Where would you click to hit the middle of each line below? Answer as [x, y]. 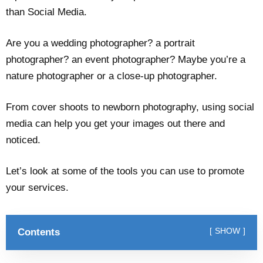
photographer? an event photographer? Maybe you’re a [126, 59]
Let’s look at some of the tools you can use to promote [125, 171]
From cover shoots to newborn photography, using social [130, 107]
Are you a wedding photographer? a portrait [100, 43]
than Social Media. [46, 12]
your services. [37, 187]
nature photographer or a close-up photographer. [112, 76]
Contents [39, 232]
